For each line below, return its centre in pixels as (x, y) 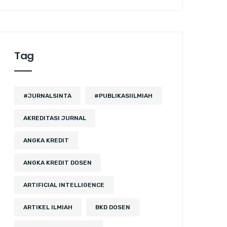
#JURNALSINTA (47, 96)
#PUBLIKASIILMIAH (123, 96)
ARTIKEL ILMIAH (48, 207)
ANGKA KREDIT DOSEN (58, 163)
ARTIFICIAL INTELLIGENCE (64, 185)
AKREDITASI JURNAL (55, 118)
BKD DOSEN (113, 207)
